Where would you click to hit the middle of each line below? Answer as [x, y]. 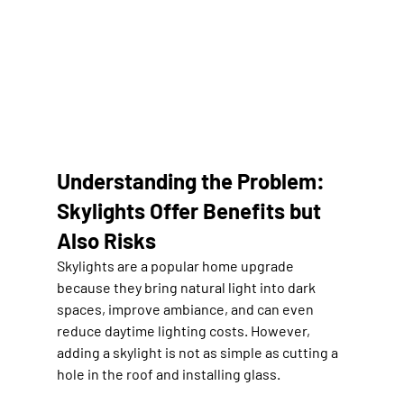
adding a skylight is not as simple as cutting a [198, 352]
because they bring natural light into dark [187, 287]
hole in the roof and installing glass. [168, 373]
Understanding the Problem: [193, 180]
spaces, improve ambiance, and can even [186, 308]
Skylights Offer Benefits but [191, 210]
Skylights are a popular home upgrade [176, 265]
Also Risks [106, 240]
